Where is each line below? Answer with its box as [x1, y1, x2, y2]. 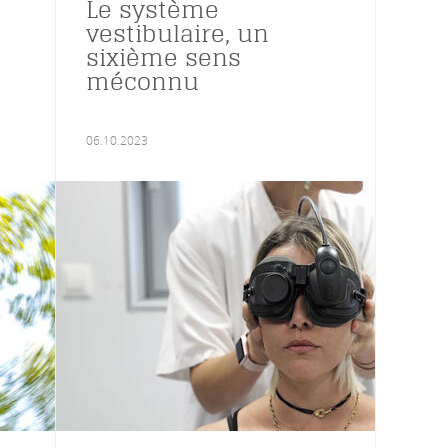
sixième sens [86, 42, 241, 72]
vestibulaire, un [86, 18, 269, 48]
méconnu [86, 66, 199, 96]
